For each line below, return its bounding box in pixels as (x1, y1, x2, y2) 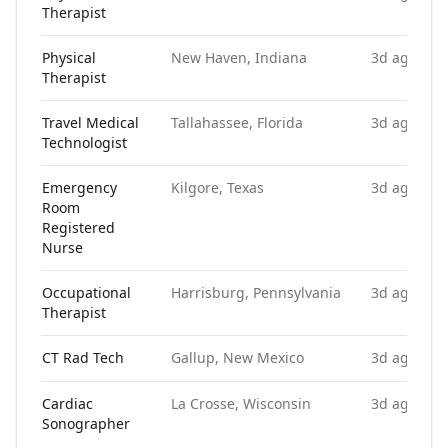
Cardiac (42, 394, 93, 413)
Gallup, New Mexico (171, 348, 304, 367)
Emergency (42, 178, 117, 197)
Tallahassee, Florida (171, 113, 303, 132)
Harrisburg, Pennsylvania (171, 283, 341, 302)
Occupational (42, 283, 131, 302)
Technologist (42, 133, 127, 152)
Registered (42, 218, 115, 237)
